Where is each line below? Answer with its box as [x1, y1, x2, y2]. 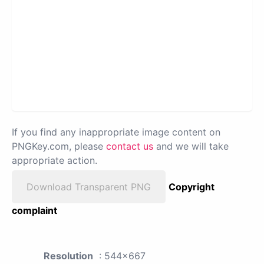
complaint [12, 204, 57, 217]
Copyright [169, 181, 214, 193]
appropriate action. [12, 154, 97, 167]
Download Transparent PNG [27, 181, 151, 193]
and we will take [153, 140, 229, 153]
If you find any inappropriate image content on [12, 126, 220, 138]
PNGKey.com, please [12, 140, 106, 153]
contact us [106, 140, 153, 153]
